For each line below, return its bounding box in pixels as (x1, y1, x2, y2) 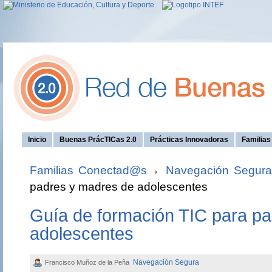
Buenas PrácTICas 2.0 (59, 135, 137, 144)
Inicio (28, 135, 46, 144)
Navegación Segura (132, 258, 199, 267)
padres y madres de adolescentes (29, 180, 208, 193)
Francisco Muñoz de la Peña (44, 259, 131, 267)
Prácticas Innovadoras (150, 135, 228, 144)
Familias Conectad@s (29, 164, 148, 177)
